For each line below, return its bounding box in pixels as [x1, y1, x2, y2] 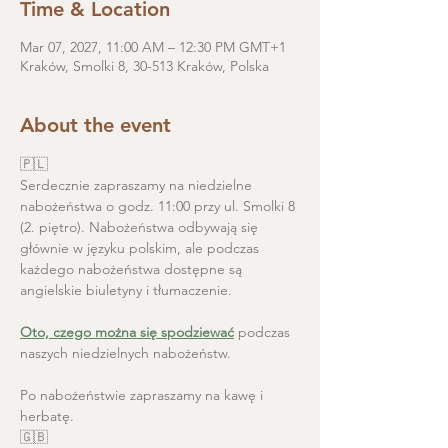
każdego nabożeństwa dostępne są [20, 260, 246, 278]
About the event [20, 113, 171, 137]
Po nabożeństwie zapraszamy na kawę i [20, 386, 267, 404]
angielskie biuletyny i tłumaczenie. [20, 281, 236, 299]
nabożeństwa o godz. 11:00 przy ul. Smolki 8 [20, 197, 299, 215]
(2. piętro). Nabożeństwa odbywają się [20, 218, 262, 236]
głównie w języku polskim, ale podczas [20, 239, 263, 257]
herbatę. [20, 407, 74, 425]
